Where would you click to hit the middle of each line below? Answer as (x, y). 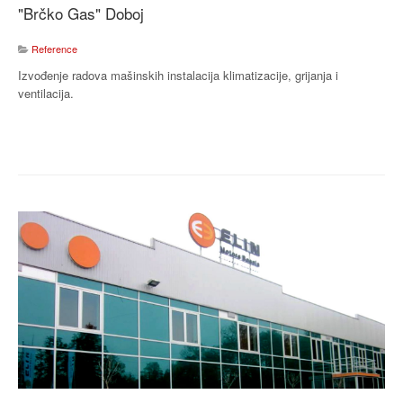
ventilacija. (46, 93)
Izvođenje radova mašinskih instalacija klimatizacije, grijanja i (178, 75)
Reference (54, 48)
